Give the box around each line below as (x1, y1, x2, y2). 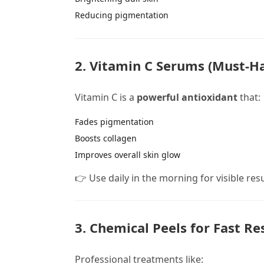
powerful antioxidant (137, 91, 237, 104)
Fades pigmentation (75, 116, 154, 128)
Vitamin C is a (75, 91, 137, 104)
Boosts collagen (75, 133, 137, 144)
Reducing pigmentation (75, 9, 169, 21)
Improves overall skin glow (75, 149, 180, 161)
